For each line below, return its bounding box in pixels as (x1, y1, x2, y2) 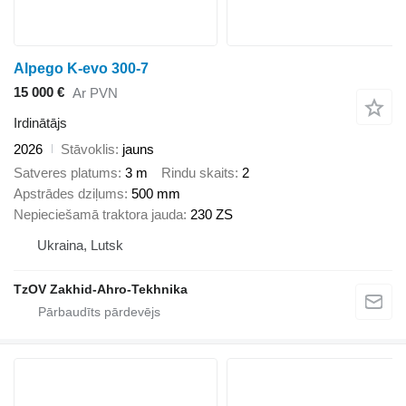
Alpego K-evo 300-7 (14, 60, 149, 76)
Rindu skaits (161, 165, 235, 181)
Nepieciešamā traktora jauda (14, 207, 183, 223)
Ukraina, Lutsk (37, 237, 123, 254)
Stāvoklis (61, 140, 115, 157)
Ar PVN (72, 85, 118, 101)
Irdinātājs (14, 114, 67, 130)
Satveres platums (14, 165, 118, 181)
